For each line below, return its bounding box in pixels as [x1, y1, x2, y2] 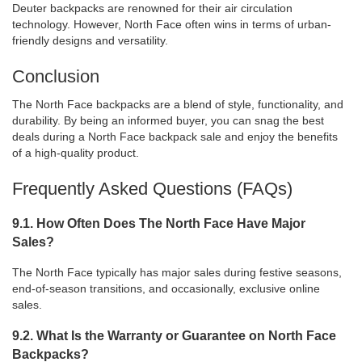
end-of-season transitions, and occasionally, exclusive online [12, 282, 320, 296]
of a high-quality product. [12, 146, 139, 160]
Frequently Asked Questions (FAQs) [12, 179, 293, 200]
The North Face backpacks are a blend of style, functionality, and [12, 98, 343, 112]
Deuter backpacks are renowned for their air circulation [12, 2, 293, 15]
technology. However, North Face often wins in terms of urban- [12, 18, 331, 32]
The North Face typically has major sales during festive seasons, [12, 266, 342, 280]
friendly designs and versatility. [12, 34, 168, 48]
